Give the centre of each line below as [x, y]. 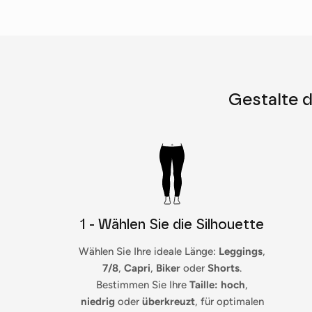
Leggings [241, 252]
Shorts [224, 268]
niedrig [97, 302]
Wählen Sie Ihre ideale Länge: [149, 252]
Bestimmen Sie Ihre [143, 285]
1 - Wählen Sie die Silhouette [172, 225]
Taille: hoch [218, 285]
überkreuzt [168, 302]
